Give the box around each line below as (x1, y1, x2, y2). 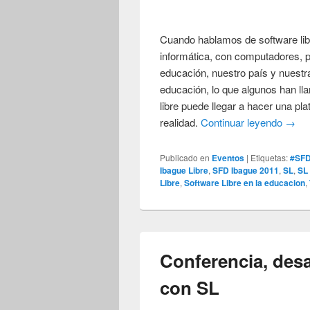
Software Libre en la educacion (184, 176, 306, 189)
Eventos (212, 151, 245, 164)
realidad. (160, 114, 201, 129)
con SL (160, 275, 220, 301)
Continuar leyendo (201, 114, 286, 129)
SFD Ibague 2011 (212, 163, 280, 176)
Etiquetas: (250, 151, 289, 163)
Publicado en (160, 151, 210, 163)
